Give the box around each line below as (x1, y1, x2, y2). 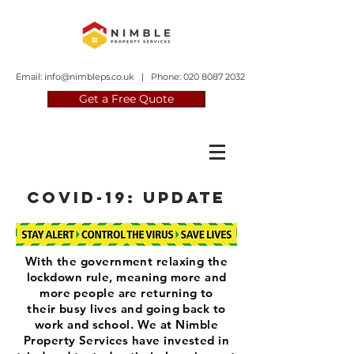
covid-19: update (27, 187, 226, 207)
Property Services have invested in (23, 333, 230, 348)
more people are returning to (40, 285, 213, 300)
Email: (16, 71, 44, 82)
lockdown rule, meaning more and (26, 269, 227, 284)
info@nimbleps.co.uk (44, 71, 134, 82)
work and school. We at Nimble (34, 317, 219, 332)
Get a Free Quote (79, 92, 174, 106)
